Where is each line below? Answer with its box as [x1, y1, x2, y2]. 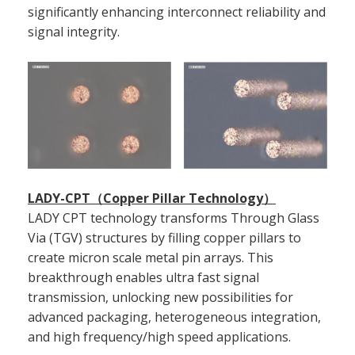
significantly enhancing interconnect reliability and [28, 2, 326, 21]
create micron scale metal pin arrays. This [28, 249, 273, 267]
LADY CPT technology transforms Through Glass [28, 209, 319, 227]
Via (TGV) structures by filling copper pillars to [28, 229, 301, 247]
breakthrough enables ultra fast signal [28, 269, 259, 287]
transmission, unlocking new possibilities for [28, 288, 293, 307]
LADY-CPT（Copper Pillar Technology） [28, 189, 276, 208]
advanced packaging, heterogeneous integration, [28, 308, 321, 326]
